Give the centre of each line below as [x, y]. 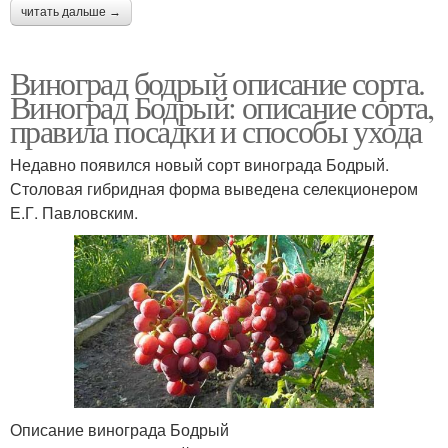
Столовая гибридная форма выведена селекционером [214, 188]
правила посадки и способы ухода [216, 130]
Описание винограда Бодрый [119, 430]
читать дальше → [71, 11]
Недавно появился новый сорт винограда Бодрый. [199, 164]
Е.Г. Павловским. [74, 212]
